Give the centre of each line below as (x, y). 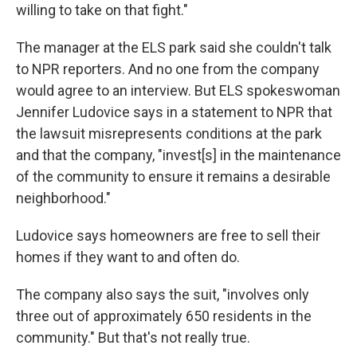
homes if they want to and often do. (128, 257)
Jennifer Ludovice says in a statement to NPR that (174, 112)
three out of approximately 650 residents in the (164, 316)
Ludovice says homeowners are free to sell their (168, 235)
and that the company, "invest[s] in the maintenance (178, 155)
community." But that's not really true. (133, 337)
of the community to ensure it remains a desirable (173, 176)
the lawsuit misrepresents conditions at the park (169, 133)
